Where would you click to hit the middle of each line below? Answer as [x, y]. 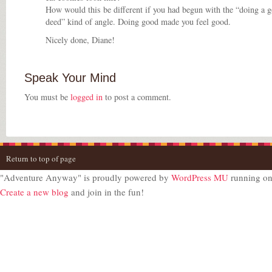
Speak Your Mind [70, 78]
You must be [47, 97]
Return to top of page [41, 158]
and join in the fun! [106, 192]
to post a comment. [137, 97]
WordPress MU [200, 177]
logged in [87, 97]
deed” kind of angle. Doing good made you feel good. [138, 22]
